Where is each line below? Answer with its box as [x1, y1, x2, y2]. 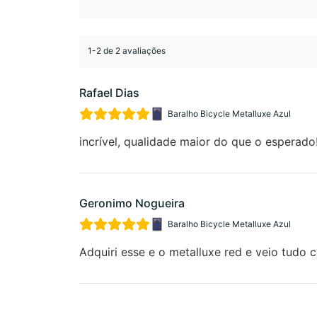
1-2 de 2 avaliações [88, 45, 166, 57]
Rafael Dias [79, 85, 139, 100]
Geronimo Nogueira [79, 195, 185, 210]
